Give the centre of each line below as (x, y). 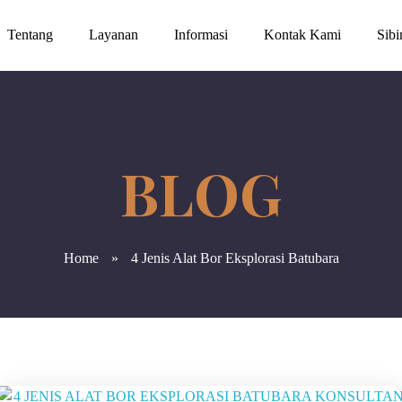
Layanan (114, 35)
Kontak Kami (303, 35)
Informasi (201, 35)
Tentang (31, 35)
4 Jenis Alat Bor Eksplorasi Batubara (235, 258)
